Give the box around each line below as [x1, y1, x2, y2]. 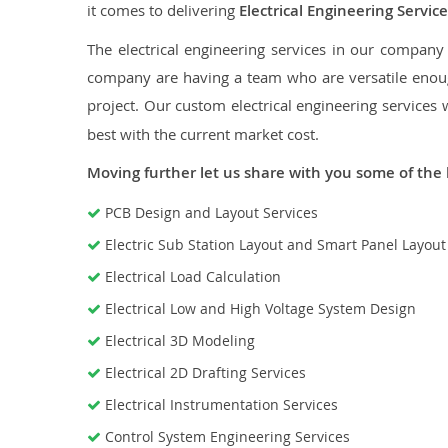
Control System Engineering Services [105, 427, 350, 446]
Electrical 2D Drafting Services [105, 363, 306, 382]
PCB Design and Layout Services [105, 203, 318, 222]
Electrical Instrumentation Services [105, 395, 338, 414]
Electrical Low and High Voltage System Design [105, 299, 416, 318]
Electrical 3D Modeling [105, 331, 255, 350]
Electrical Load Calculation [105, 267, 281, 286]
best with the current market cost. [87, 124, 319, 144]
